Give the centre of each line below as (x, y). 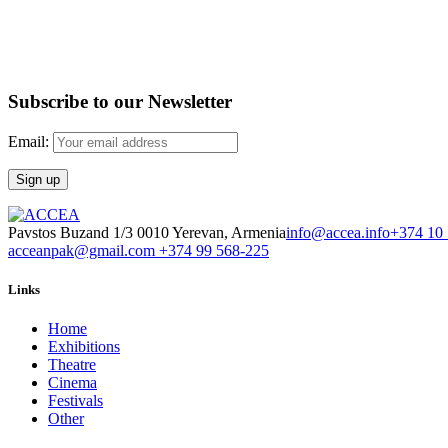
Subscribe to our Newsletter (120, 102)
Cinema (72, 383)
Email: (30, 141)
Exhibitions (84, 347)
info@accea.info (338, 232)
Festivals (75, 401)
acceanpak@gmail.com (83, 250)
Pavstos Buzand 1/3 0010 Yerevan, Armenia (147, 232)
